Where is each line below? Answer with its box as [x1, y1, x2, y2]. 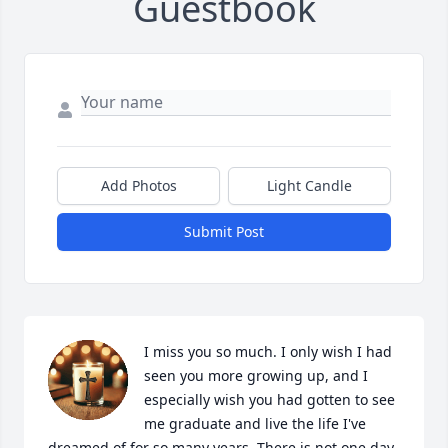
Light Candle [267, 176, 352, 195]
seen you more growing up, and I [144, 366, 368, 385]
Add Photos [100, 176, 177, 195]
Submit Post [184, 222, 264, 241]
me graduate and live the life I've [144, 414, 366, 433]
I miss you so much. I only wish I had [144, 342, 392, 361]
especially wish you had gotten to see [144, 390, 395, 409]
